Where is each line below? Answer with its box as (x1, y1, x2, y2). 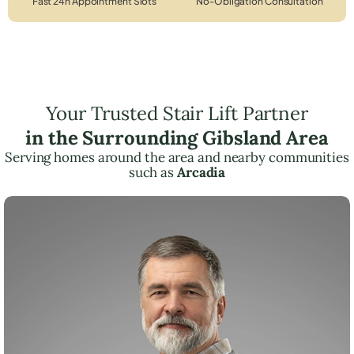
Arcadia (176, 163, 226, 181)
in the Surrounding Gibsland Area (25, 125, 329, 150)
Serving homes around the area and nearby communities (5, 148, 349, 166)
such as (128, 163, 177, 181)
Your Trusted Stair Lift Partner (46, 100, 308, 126)
